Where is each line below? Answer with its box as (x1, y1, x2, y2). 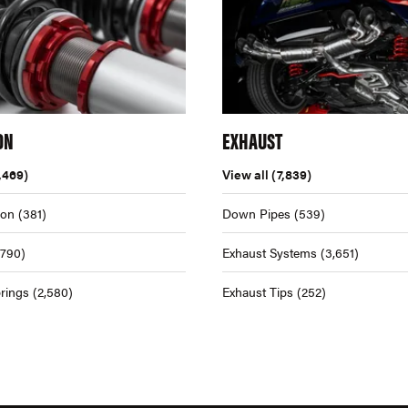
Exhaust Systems (222, 242, 317, 261)
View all (222, 164, 269, 183)
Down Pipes (222, 203, 291, 222)
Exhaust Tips (222, 281, 293, 301)
